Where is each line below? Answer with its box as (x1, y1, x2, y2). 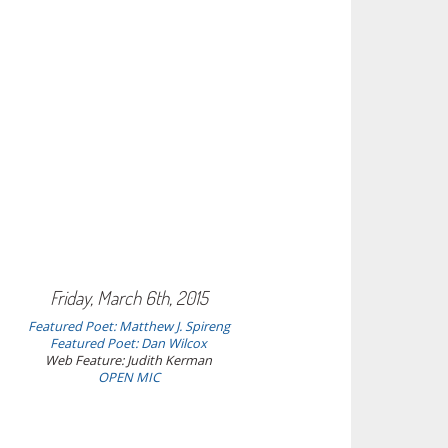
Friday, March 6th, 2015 (49, 284, 208, 310)
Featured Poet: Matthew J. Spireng (27, 318, 230, 334)
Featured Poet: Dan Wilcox (50, 335, 208, 351)
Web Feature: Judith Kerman (45, 352, 213, 368)
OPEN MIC (97, 369, 160, 385)
